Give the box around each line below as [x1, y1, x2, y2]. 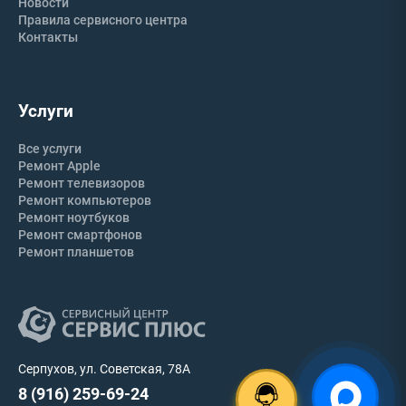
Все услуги [18, 140, 82, 156]
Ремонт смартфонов [18, 227, 142, 242]
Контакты [18, 30, 78, 45]
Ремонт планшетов [18, 244, 134, 259]
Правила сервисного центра [18, 13, 188, 28]
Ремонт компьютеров [18, 192, 151, 208]
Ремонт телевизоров [18, 175, 145, 190]
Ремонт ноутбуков [18, 209, 130, 225]
